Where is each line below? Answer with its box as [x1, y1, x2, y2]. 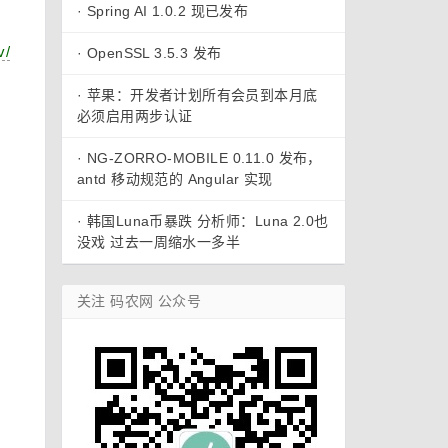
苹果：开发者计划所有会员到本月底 [86, 87, 318, 103]
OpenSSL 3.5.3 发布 [86, 45, 222, 61]
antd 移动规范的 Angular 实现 [77, 171, 273, 187]
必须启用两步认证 [77, 108, 193, 124]
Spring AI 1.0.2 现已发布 [86, 3, 249, 19]
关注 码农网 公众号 [77, 293, 202, 309]
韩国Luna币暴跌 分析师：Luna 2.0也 [86, 213, 329, 229]
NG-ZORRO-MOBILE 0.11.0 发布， [86, 150, 322, 166]
